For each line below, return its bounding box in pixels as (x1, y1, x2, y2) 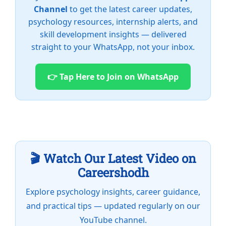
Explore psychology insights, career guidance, (26, 186, 200, 198)
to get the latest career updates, (68, 4, 192, 15)
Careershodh (77, 164, 149, 181)
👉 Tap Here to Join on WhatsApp (47, 71, 179, 83)
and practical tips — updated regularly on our (26, 200, 200, 212)
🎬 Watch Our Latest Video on (30, 150, 196, 167)
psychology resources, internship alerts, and (28, 16, 198, 28)
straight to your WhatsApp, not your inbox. (31, 41, 195, 53)
